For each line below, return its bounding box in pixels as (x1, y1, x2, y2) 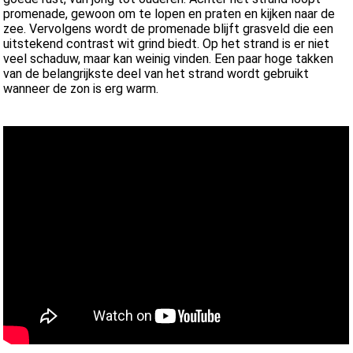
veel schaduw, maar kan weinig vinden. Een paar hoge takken (3, 51, 334, 67)
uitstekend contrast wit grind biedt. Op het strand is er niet (3, 36, 330, 52)
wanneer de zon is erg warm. (3, 81, 159, 97)
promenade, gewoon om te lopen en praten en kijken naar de (3, 6, 336, 22)
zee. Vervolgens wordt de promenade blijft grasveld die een (3, 21, 334, 37)
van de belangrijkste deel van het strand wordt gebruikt (3, 66, 310, 82)
